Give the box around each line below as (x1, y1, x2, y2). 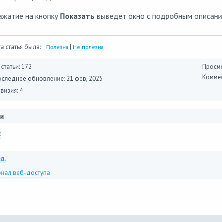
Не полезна (72, 43, 104, 51)
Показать (59, 11, 95, 21)
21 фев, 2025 (66, 74, 103, 83)
